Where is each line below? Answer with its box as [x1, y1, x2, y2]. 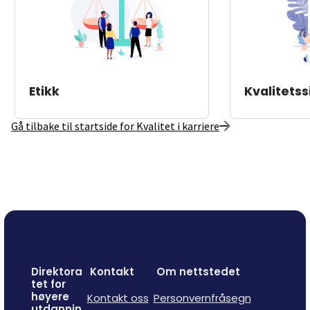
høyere [30, 289, 69, 304]
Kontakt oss [86, 290, 149, 305]
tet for [30, 276, 66, 291]
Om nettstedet [156, 264, 240, 279]
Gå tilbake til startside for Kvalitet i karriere [11, 118, 219, 133]
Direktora [30, 264, 82, 279]
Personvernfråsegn [153, 290, 251, 305]
